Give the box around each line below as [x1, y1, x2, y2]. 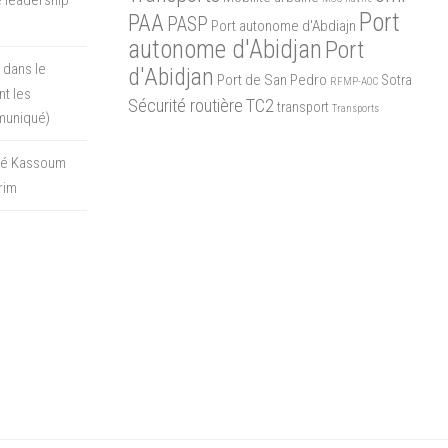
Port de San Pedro [216, 70, 327, 89]
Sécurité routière [127, 94, 243, 116]
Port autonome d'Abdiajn [210, 16, 356, 35]
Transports [331, 101, 379, 115]
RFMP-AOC [329, 74, 378, 88]
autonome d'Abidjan [127, 34, 322, 64]
